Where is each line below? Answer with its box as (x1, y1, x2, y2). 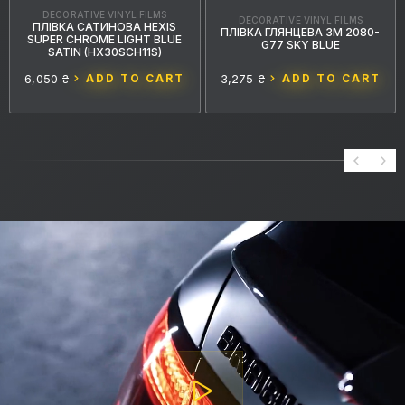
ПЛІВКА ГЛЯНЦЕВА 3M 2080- (221, 25, 381, 40)
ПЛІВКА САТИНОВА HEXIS (33, 20, 177, 34)
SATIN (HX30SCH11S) (47, 45, 162, 60)
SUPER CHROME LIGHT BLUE (27, 33, 183, 47)
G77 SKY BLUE (260, 38, 340, 52)
